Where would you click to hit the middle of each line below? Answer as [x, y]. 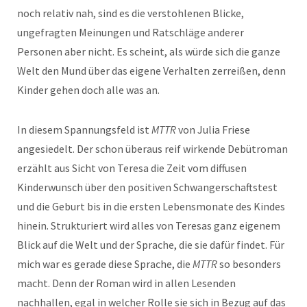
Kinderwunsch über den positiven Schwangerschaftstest [147, 187]
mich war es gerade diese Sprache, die [105, 264]
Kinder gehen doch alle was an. [88, 90]
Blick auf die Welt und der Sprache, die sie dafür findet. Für [151, 245]
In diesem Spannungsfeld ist [84, 130]
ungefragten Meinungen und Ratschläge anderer [131, 33]
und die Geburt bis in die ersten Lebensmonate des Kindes [151, 207]
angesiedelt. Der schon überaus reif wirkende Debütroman [152, 149]
